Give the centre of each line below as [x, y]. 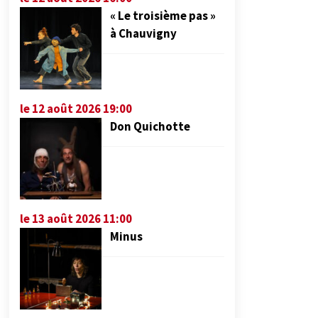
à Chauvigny [144, 34]
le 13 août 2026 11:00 [76, 218]
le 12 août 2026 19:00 [76, 108]
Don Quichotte [150, 126]
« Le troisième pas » [163, 16]
